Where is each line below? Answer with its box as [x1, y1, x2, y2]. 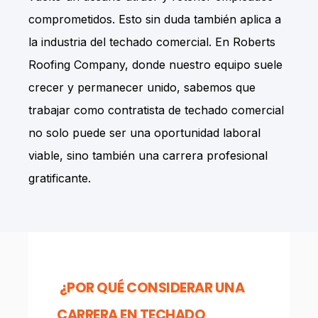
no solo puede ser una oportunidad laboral [28, 126, 261, 140]
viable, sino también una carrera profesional [28, 148, 268, 163]
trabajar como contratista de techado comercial [28, 103, 284, 117]
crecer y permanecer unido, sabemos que [28, 80, 256, 94]
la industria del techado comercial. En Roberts [28, 35, 275, 49]
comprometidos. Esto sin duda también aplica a [28, 12, 281, 26]
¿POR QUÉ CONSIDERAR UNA [57, 278, 244, 297]
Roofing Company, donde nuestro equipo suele [28, 57, 283, 72]
